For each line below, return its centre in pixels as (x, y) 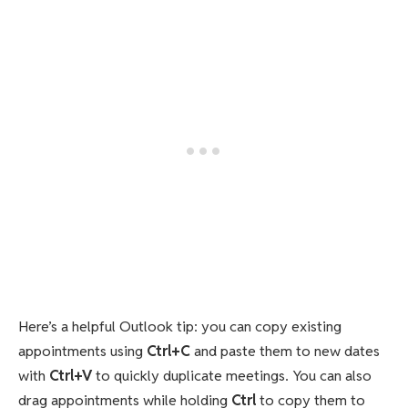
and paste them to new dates (285, 351)
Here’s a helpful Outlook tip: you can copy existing (180, 326)
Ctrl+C (168, 351)
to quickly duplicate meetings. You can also (232, 375)
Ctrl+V (71, 375)
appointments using (82, 351)
